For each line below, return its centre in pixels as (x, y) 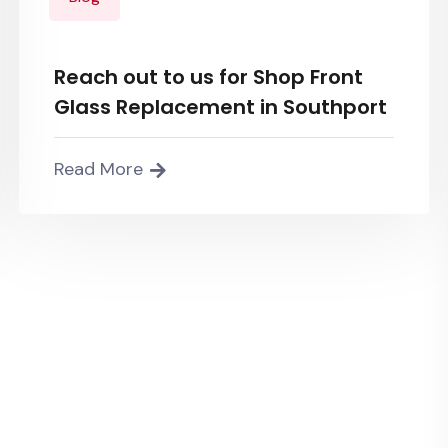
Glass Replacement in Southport (220, 107)
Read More (98, 169)
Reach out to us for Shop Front (208, 77)
